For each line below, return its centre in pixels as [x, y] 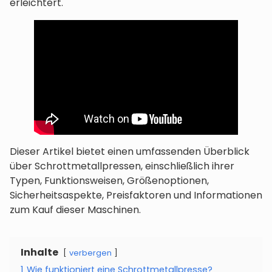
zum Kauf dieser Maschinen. [75, 210]
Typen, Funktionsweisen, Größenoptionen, [109, 181]
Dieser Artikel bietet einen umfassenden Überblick [130, 151]
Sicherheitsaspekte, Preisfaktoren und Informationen [136, 195]
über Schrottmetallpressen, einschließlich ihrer [122, 166]
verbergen [90, 253]
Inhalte [39, 252]
